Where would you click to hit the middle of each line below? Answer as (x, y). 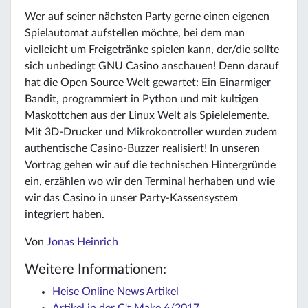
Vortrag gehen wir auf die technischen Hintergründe (150, 165)
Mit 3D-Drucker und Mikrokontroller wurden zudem (151, 132)
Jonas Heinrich (82, 242)
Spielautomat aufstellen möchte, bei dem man (135, 33)
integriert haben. (65, 214)
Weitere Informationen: (96, 269)
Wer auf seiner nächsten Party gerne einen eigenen (147, 16)
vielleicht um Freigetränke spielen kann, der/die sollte (152, 49)
